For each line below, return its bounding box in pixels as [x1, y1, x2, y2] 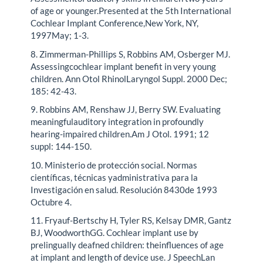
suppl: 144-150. [31, 141, 92, 152]
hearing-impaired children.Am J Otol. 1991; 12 [31, 129, 210, 140]
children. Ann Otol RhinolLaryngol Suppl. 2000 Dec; [31, 73, 228, 84]
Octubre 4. [31, 196, 72, 207]
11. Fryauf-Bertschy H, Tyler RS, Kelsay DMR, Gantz [31, 215, 232, 226]
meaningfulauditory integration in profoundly [31, 116, 204, 127]
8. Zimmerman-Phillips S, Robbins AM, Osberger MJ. [31, 48, 231, 59]
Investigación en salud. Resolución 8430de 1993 [31, 184, 218, 195]
